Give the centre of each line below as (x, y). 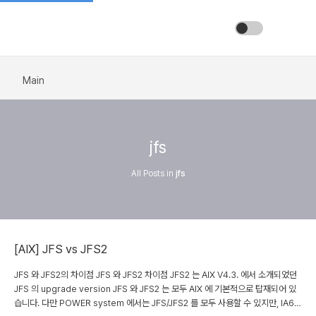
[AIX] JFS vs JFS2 (61, 249)
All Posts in (153, 174)
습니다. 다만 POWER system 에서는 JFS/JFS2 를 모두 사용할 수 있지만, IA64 (157, 303)
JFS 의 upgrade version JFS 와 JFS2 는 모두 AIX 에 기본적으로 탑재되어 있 (155, 289)
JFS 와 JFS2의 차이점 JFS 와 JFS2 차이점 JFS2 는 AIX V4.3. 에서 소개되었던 (156, 275)
